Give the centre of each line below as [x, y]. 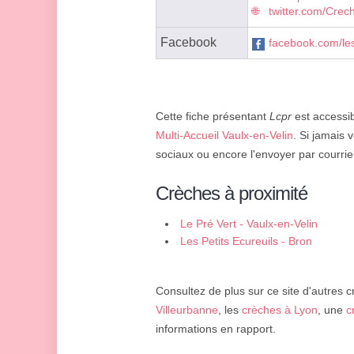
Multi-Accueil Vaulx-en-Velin [224, 136]
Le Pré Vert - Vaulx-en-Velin [249, 224]
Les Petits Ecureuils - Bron [246, 241]
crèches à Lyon [280, 310]
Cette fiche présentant [213, 117]
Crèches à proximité [232, 194]
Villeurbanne [187, 310]
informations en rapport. [216, 329]
